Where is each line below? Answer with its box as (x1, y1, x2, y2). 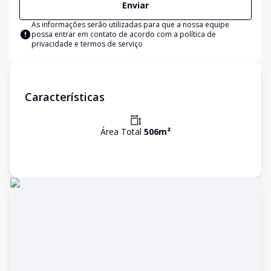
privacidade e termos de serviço (31, 39, 143, 49)
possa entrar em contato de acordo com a (31, 29, 180, 39)
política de (180, 29, 216, 39)
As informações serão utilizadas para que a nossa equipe (31, 19, 229, 30)
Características (25, 90, 105, 104)
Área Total (100, 126, 144, 137)
